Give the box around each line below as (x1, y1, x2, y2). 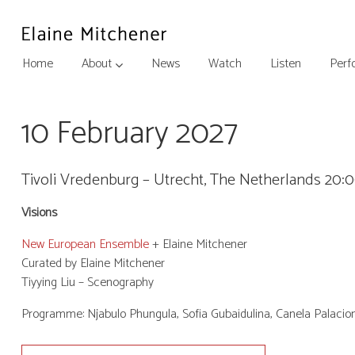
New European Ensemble (21, 233, 149, 255)
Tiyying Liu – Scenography (21, 271, 154, 293)
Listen (269, 52, 301, 74)
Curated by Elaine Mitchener (21, 252, 165, 274)
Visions (21, 201, 57, 223)
